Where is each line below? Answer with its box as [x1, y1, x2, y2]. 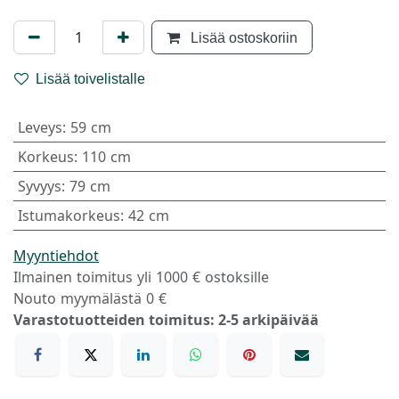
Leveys [17, 118, 62, 136]
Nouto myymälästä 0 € [13, 289, 167, 307]
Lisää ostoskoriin [187, 28, 297, 46]
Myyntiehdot [13, 246, 99, 265]
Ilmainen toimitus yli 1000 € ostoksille [13, 267, 269, 286]
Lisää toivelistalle [36, 69, 145, 87]
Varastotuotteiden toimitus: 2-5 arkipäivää [13, 310, 319, 329]
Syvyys [17, 176, 61, 195]
